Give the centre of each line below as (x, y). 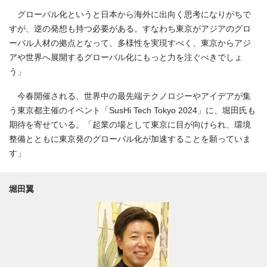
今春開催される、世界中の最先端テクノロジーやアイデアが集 (130, 96)
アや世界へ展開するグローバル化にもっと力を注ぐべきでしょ (126, 57)
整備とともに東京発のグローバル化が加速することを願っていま (130, 139)
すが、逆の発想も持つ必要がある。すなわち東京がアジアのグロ (130, 28)
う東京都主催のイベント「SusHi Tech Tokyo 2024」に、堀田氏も (132, 111)
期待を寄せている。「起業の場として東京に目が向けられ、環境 (130, 125)
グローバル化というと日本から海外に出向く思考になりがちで (130, 14)
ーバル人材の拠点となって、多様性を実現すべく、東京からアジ (130, 43)
